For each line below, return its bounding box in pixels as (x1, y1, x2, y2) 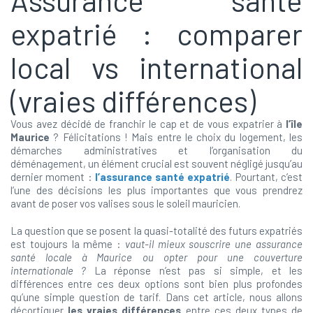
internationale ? (10, 264, 87, 277)
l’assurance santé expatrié (94, 170, 231, 183)
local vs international (10, 50, 303, 85)
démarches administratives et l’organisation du (10, 144, 303, 156)
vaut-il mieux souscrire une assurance (124, 238, 303, 250)
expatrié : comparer (10, 16, 303, 51)
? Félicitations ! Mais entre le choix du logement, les (50, 131, 303, 143)
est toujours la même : (10, 238, 125, 250)
